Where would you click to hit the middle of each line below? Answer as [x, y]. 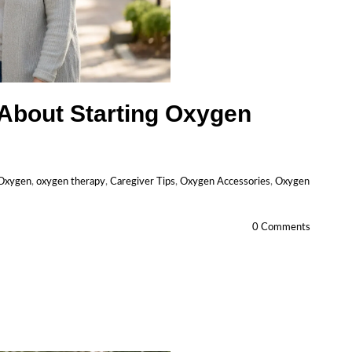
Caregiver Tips [143, 182]
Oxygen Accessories [225, 182]
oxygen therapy [71, 182]
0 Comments [281, 227]
